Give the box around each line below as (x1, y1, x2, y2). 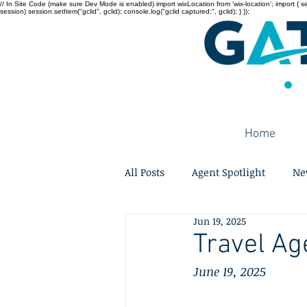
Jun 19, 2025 (193, 214, 246, 228)
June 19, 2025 (193, 263, 266, 280)
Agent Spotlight (192, 164, 265, 179)
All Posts (125, 164, 164, 179)
